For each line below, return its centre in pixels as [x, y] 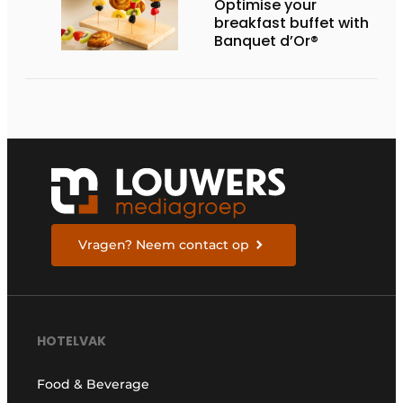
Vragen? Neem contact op [164, 244]
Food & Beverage [94, 385]
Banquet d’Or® [266, 41]
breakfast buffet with [291, 23]
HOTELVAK [72, 341]
